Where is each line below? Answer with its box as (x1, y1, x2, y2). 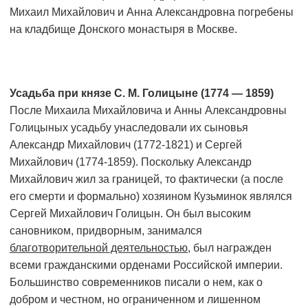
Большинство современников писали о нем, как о (10, 276, 263, 289)
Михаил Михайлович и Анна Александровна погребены (10, 6, 294, 19)
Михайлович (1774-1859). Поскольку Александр (10, 156, 252, 168)
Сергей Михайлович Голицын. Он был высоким (10, 208, 251, 220)
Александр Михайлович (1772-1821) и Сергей (10, 139, 242, 151)
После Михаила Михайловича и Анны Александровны (10, 104, 287, 117)
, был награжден (188, 242, 272, 254)
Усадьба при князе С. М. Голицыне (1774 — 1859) (10, 87, 274, 100)
